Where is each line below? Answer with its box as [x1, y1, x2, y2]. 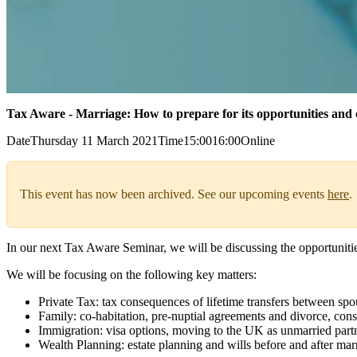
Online [241, 134, 275, 148]
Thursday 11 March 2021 [30, 134, 158, 148]
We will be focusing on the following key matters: [6, 268, 257, 282]
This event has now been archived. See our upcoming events [20, 187, 328, 202]
